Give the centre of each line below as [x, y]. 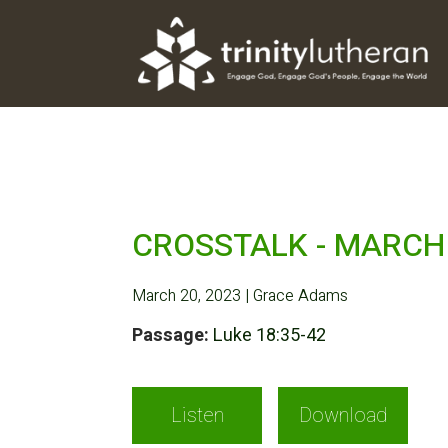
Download [343, 415]
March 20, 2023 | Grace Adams [240, 296]
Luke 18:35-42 [269, 335]
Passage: [170, 335]
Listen [197, 415]
